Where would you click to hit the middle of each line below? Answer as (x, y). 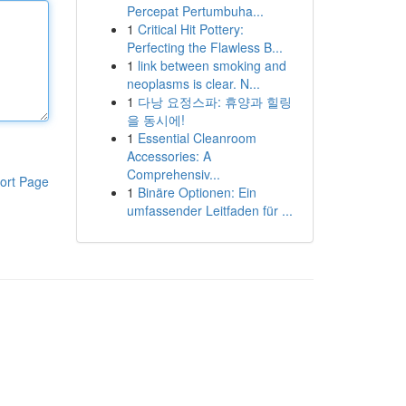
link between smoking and (212, 65)
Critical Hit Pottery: (190, 29)
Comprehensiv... (173, 174)
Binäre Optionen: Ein (197, 192)
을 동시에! (155, 120)
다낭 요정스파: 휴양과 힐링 (214, 101)
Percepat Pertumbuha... (195, 11)
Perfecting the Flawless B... (204, 47)
